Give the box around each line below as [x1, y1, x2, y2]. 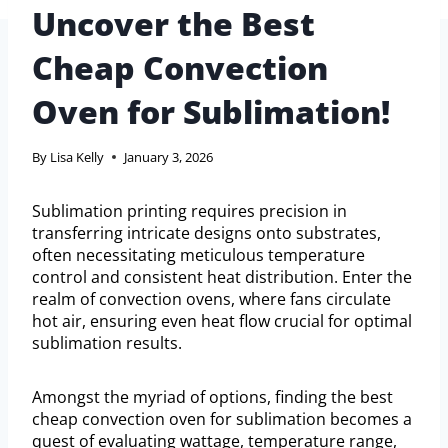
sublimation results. [32, 332, 182, 355]
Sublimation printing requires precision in [32, 200, 347, 223]
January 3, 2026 [124, 148, 214, 167]
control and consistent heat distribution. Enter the [32, 266, 412, 289]
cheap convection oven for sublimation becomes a [32, 408, 412, 431]
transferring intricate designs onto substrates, [32, 222, 381, 245]
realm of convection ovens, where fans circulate [32, 288, 391, 311]
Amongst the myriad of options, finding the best [32, 386, 393, 409]
